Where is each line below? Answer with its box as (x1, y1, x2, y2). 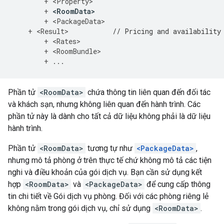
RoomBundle (56, 46, 97, 56)
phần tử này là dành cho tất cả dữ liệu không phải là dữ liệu (8, 111, 210, 121)
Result (40, 26, 64, 36)
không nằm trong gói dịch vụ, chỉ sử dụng (8, 203, 152, 213)
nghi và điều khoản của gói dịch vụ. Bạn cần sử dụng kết (8, 167, 202, 177)
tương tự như (85, 143, 134, 153)
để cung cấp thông (144, 179, 210, 189)
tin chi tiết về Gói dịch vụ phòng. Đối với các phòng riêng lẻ (8, 191, 208, 201)
